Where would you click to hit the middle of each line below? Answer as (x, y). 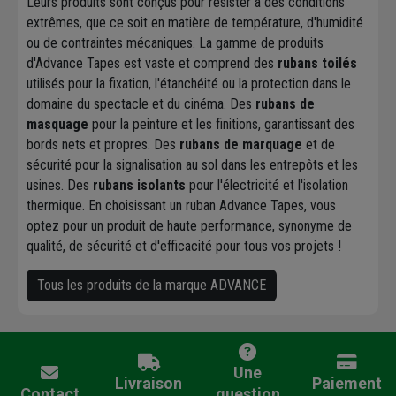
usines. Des (60, 186)
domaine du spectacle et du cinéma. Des (141, 104)
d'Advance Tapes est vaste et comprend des (152, 64)
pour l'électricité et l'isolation (267, 186)
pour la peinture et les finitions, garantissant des (221, 125)
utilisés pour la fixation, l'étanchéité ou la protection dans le (189, 84)
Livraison (148, 384)
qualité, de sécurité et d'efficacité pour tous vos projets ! (184, 247)
